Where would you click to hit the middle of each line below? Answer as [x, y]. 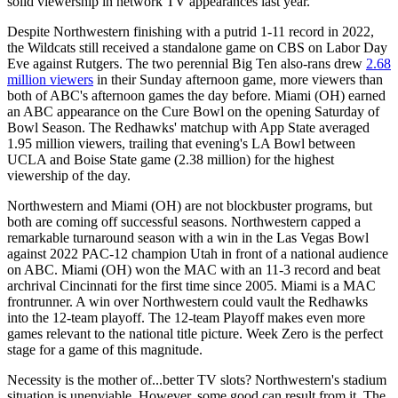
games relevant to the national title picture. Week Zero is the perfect [195, 333]
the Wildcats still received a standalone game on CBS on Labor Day [197, 47]
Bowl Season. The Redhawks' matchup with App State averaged [188, 127]
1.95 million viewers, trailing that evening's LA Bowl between [181, 143]
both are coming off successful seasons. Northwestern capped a [184, 221]
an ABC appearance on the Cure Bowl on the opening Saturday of [193, 111]
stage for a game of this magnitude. [105, 349]
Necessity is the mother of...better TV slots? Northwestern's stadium [197, 379]
